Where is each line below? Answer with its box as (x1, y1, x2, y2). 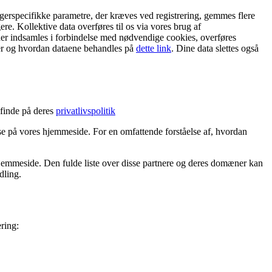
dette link (136, 42, 171, 53)
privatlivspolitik (56, 105, 115, 116)
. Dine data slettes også (171, 42, 259, 53)
